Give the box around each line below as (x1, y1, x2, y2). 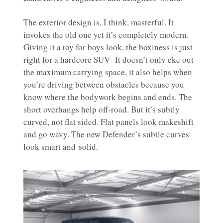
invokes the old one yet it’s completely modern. (23, 29, 189, 41)
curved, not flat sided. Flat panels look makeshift (23, 116, 194, 128)
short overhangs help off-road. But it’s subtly (23, 104, 180, 115)
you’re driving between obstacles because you (23, 79, 184, 91)
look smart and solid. (23, 141, 98, 153)
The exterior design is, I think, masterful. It (23, 16, 174, 28)
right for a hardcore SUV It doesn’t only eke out (23, 54, 194, 66)
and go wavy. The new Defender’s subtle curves (23, 128, 189, 140)
